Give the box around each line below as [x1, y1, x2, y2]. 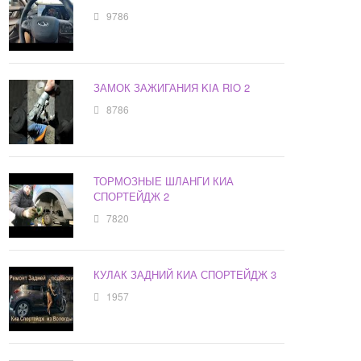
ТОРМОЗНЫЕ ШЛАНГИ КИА [93, 173, 234, 189]
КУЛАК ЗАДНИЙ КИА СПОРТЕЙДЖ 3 [93, 267, 277, 283]
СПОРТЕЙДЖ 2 [93, 189, 170, 205]
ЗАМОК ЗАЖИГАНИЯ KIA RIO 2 [93, 80, 251, 96]
